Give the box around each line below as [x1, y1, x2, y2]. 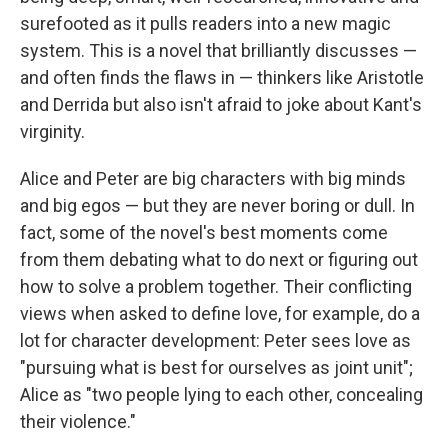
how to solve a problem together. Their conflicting [20, 276, 412, 297]
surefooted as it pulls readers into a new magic [20, 13, 391, 34]
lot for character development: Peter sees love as [20, 330, 411, 351]
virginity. [20, 121, 85, 142]
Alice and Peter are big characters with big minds [20, 168, 406, 189]
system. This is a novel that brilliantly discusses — [20, 40, 417, 61]
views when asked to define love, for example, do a [20, 303, 420, 324]
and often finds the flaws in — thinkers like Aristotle [20, 67, 424, 88]
